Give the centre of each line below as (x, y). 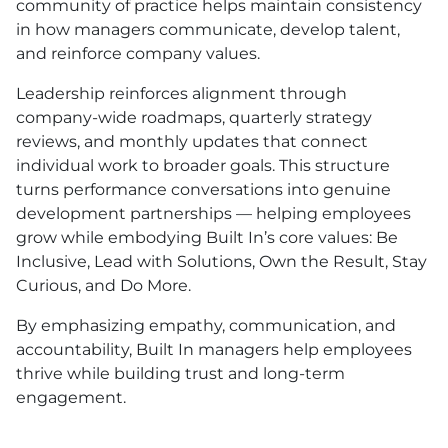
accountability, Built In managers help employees (214, 349)
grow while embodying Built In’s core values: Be (207, 237)
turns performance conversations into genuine (203, 189)
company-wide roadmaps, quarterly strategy (194, 117)
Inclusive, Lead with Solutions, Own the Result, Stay (221, 261)
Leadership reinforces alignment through (181, 93)
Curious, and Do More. (103, 285)
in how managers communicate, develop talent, (208, 29)
